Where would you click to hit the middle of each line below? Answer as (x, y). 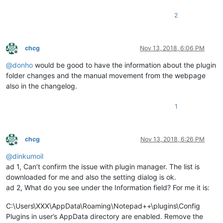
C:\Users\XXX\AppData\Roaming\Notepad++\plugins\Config (103, 206)
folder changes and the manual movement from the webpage (106, 76)
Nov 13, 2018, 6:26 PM (172, 139)
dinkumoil (28, 156)
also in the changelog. (42, 86)
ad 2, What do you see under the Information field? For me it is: (108, 188)
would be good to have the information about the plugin (124, 65)
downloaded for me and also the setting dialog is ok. (91, 177)
